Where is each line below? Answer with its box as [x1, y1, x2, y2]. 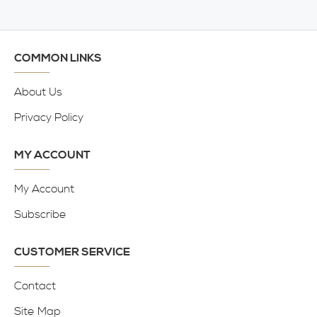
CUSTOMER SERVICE [14, 245, 130, 259]
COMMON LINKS [14, 51, 102, 65]
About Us [14, 85, 62, 99]
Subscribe [14, 207, 67, 221]
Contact [14, 279, 56, 293]
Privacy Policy [14, 110, 83, 125]
